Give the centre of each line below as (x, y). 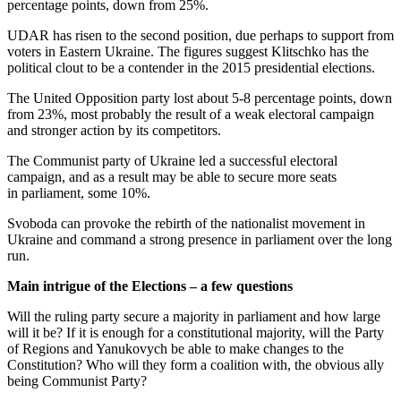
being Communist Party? (77, 381)
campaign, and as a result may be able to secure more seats (172, 177)
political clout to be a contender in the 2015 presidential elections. (191, 68)
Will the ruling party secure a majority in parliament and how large (194, 317)
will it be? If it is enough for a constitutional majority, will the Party (196, 333)
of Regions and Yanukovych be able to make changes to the (175, 349)
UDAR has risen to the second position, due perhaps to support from (200, 36)
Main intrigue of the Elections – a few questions (150, 286)
